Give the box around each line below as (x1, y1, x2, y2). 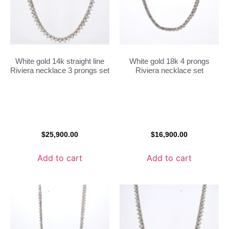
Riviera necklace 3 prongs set (10, 65, 109, 75)
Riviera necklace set (135, 65, 203, 75)
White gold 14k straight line (15, 56, 104, 65)
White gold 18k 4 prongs (129, 56, 210, 65)
